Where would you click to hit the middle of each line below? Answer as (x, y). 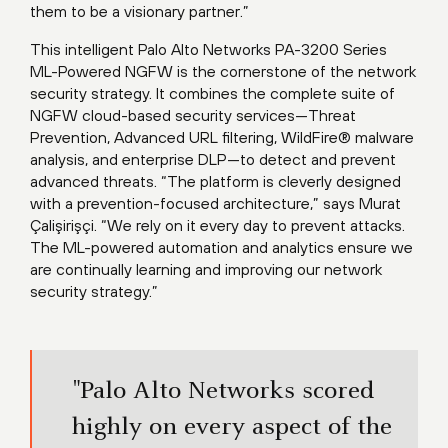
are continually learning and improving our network (206, 269)
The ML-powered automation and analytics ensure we (221, 247)
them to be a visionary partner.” (139, 11)
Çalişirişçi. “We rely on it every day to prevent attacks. (217, 225)
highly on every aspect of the (232, 428)
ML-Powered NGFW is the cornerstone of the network (223, 71)
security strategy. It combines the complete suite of (212, 93)
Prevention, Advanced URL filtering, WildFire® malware (222, 137)
